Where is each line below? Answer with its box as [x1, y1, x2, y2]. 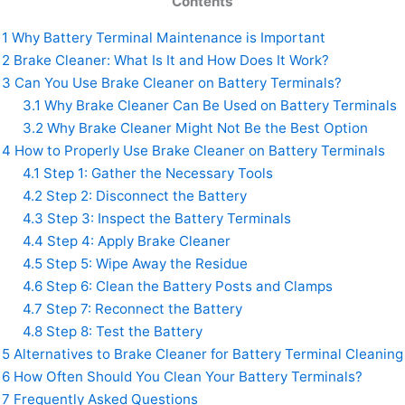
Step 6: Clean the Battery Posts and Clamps [42, 277, 333, 295]
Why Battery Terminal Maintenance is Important [8, 28, 325, 46]
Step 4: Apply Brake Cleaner [42, 231, 231, 250]
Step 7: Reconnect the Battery [42, 299, 242, 317]
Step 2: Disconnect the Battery [42, 186, 247, 204]
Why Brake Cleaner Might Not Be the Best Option [42, 118, 368, 137]
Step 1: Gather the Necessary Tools [39, 164, 273, 182]
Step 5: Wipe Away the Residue [42, 254, 248, 272]
